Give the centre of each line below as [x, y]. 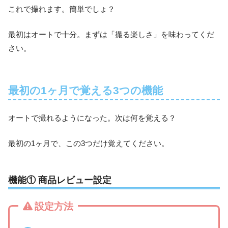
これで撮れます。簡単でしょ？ [62, 9]
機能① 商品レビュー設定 [60, 180]
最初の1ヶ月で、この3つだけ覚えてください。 [89, 143]
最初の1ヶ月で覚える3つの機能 [85, 90]
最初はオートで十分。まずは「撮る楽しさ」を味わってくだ [111, 34]
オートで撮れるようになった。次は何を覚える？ [92, 118]
